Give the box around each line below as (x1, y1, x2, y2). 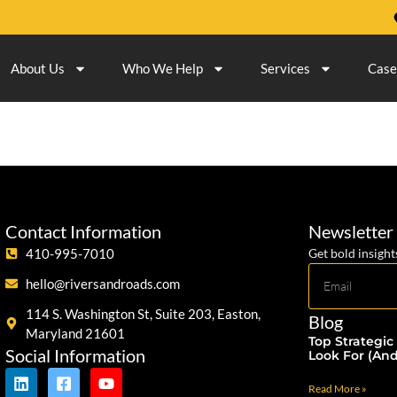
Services (261, 60, 310, 76)
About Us (11, 60, 65, 76)
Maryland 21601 (25, 325, 125, 341)
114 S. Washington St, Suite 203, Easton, (25, 306, 261, 322)
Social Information (5, 345, 145, 366)
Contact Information (5, 221, 161, 242)
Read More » (308, 382, 367, 395)
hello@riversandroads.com (25, 276, 180, 292)
